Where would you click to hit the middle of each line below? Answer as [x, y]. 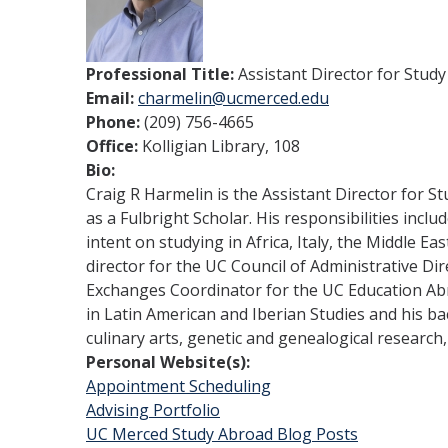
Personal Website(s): [170, 362]
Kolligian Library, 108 [221, 146]
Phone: [115, 122]
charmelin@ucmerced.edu [233, 98]
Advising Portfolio [153, 410]
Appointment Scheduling [178, 386]
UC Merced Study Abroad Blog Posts [222, 434]
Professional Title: [162, 74]
